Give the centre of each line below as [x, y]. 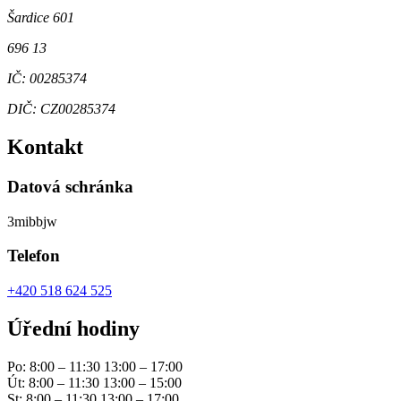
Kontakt [45, 146]
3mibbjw [32, 221]
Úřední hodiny [73, 328]
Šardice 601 [41, 17]
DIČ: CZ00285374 [61, 108]
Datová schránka [70, 186]
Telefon [34, 256]
